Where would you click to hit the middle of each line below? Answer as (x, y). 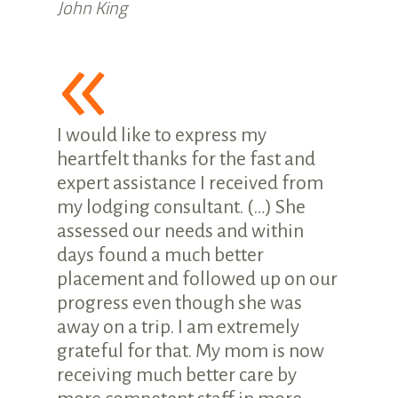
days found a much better (160, 255)
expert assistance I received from (190, 183)
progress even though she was (179, 302)
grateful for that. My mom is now (191, 350)
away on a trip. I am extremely (178, 326)
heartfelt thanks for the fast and (186, 159)
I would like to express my (162, 135)
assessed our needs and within (180, 231)
